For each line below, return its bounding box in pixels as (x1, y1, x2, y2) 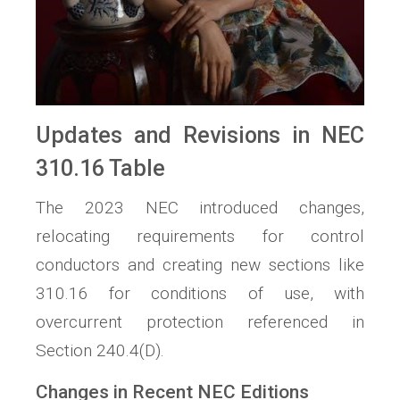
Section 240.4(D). (36, 340, 164, 362)
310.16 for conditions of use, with (36, 283, 364, 304)
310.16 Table (36, 155, 165, 182)
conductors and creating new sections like (36, 254, 364, 276)
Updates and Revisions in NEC (36, 122, 364, 149)
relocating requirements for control (36, 226, 364, 247)
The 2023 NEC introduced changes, (36, 197, 364, 219)
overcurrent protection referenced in (36, 312, 364, 333)
